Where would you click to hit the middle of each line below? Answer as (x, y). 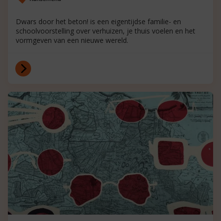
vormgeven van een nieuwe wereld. (72, 40)
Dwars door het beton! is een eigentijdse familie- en (98, 21)
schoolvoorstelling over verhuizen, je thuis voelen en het (106, 31)
